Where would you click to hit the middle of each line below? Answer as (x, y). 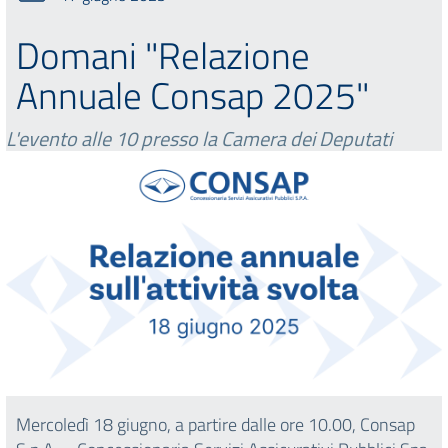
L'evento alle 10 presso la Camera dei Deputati (199, 138)
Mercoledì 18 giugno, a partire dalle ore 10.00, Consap (215, 425)
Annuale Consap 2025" (192, 95)
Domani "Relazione (163, 55)
